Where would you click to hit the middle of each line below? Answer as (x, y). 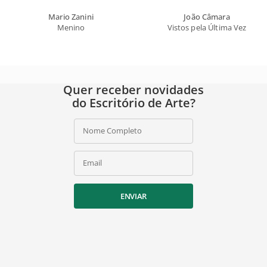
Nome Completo (112, 130)
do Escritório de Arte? (133, 103)
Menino (71, 27)
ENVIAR (133, 196)
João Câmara (207, 16)
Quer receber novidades (133, 89)
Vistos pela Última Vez (207, 27)
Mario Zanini (71, 16)
